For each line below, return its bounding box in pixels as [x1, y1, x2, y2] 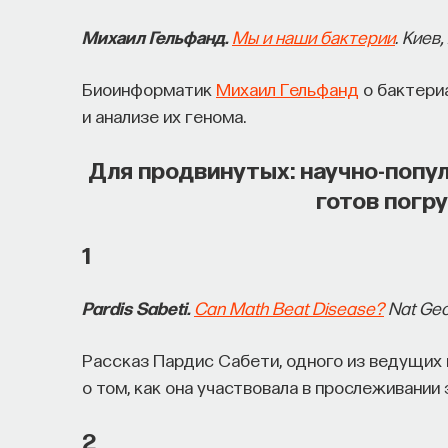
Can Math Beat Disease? [194, 296, 384, 318]
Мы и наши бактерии [232, 25, 395, 47]
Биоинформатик [82, 77, 216, 99]
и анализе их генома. [82, 104, 246, 126]
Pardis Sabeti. [82, 296, 190, 318]
